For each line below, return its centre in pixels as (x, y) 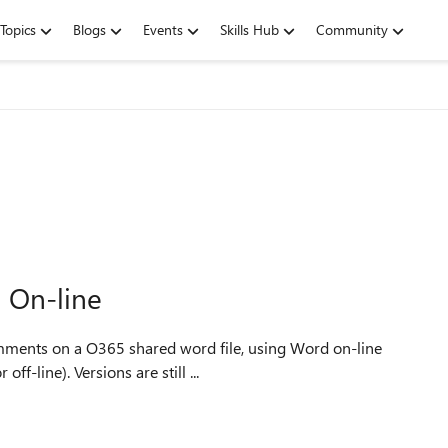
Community (352, 29)
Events (163, 29)
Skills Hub (249, 29)
